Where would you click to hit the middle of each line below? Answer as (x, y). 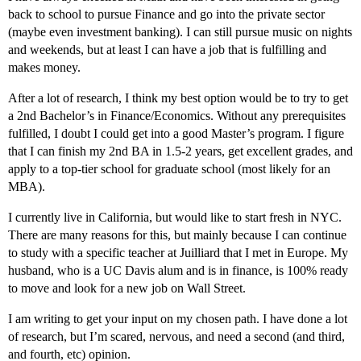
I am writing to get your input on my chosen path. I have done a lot (178, 319)
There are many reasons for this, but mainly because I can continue (177, 235)
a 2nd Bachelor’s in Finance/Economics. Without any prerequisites (177, 116)
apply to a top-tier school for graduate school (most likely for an (169, 169)
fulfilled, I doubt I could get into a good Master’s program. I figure (176, 134)
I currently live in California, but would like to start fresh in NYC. (175, 218)
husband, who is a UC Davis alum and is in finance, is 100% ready (178, 271)
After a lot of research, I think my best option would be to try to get (178, 98)
